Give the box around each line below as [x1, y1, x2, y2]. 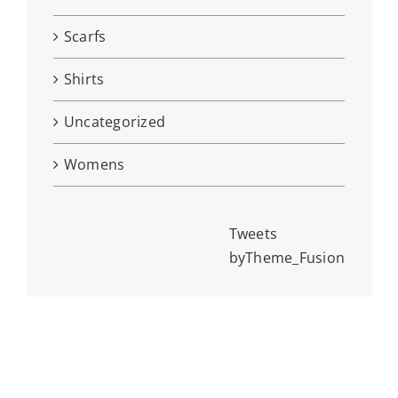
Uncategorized [63, 112, 166, 132]
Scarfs [63, 27, 107, 47]
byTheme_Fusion [228, 248, 346, 268]
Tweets [228, 224, 278, 244]
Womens [63, 155, 125, 175]
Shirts [63, 69, 105, 90]
